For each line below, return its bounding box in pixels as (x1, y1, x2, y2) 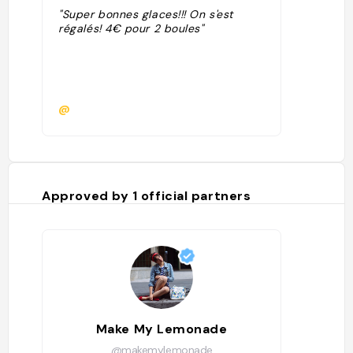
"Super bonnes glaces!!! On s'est (58, 7, 233, 21)
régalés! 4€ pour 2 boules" (58, 21, 204, 35)
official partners (140, 188, 251, 204)
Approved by (42, 188, 132, 204)
